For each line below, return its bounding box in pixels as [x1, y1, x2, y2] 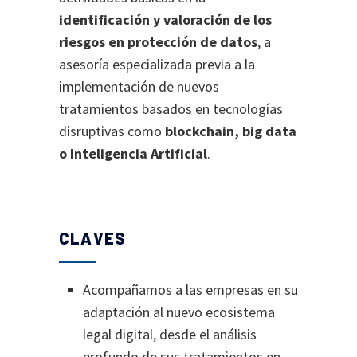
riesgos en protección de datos [59, 33, 257, 51]
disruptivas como [59, 122, 165, 140]
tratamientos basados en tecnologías [59, 100, 283, 118]
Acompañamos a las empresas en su [83, 280, 298, 299]
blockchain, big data [165, 122, 296, 140]
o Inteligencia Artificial [59, 144, 207, 163]
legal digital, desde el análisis [83, 325, 257, 343]
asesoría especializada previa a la [59, 55, 255, 73]
